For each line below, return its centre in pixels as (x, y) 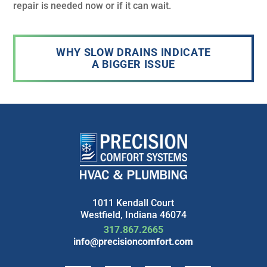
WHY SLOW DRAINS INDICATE (133, 52)
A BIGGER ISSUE (133, 64)
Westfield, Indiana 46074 (133, 215)
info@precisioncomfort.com (133, 241)
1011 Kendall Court (133, 203)
